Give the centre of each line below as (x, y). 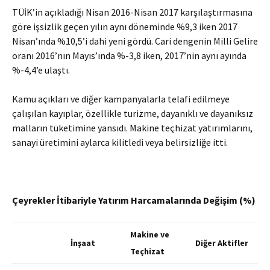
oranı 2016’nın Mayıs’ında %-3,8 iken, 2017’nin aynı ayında (129, 55)
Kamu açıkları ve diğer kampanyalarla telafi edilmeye (121, 99)
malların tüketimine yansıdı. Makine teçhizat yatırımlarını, (132, 128)
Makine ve (150, 234)
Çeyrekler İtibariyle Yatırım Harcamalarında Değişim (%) (134, 200)
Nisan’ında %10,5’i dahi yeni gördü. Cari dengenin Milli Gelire (135, 41)
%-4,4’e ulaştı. (41, 70)
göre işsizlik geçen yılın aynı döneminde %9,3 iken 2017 (125, 27)
